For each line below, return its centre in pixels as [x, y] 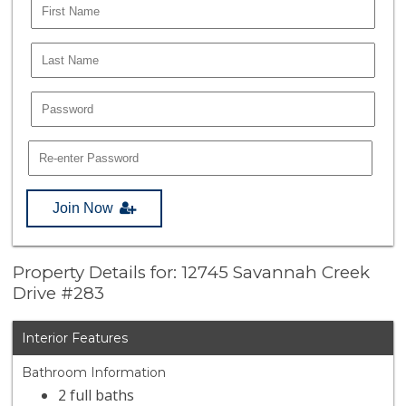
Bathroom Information [94, 373]
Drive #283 [59, 294]
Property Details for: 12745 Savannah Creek [192, 273]
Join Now [83, 208]
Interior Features [75, 338]
